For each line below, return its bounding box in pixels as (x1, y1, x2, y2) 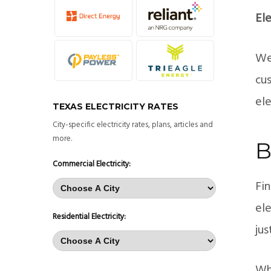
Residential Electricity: (53, 210, 126, 223)
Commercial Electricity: (53, 157, 131, 171)
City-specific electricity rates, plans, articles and (53, 118, 213, 131)
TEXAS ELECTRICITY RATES (53, 100, 178, 112)
